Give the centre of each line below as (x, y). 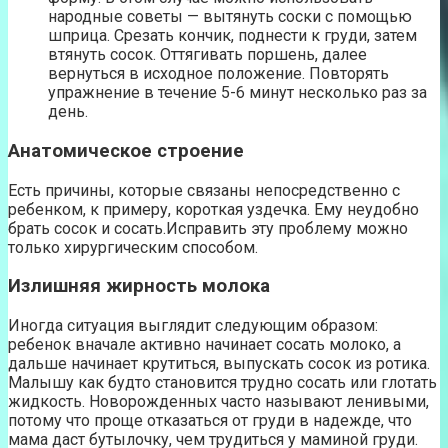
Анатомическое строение (126, 150)
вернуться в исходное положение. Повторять (218, 74)
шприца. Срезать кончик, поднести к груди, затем (232, 36)
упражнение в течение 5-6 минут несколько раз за (237, 93)
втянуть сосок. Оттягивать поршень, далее (207, 55)
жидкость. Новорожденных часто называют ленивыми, (218, 402)
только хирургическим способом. (133, 247)
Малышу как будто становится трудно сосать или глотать (222, 383)
